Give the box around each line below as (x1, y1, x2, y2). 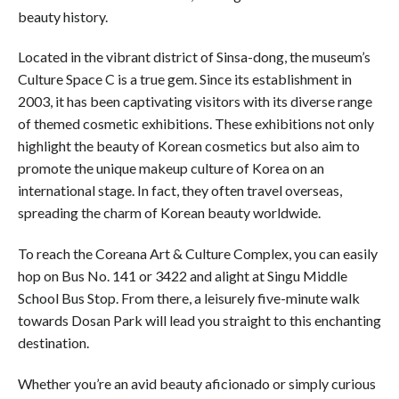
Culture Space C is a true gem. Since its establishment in (18, 70, 352, 88)
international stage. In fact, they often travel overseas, (18, 182, 342, 199)
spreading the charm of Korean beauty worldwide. (18, 204, 321, 222)
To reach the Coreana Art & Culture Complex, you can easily (18, 245, 378, 263)
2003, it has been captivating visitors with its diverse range (18, 93, 372, 110)
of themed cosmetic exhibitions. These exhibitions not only (18, 115, 374, 133)
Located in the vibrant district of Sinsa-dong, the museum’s (18, 48, 370, 66)
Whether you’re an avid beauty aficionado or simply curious (18, 375, 376, 393)
